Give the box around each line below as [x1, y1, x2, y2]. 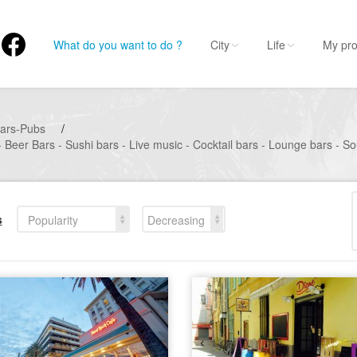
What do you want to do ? [53, 37, 182, 53]
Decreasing [147, 211, 205, 228]
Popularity [27, 211, 78, 228]
